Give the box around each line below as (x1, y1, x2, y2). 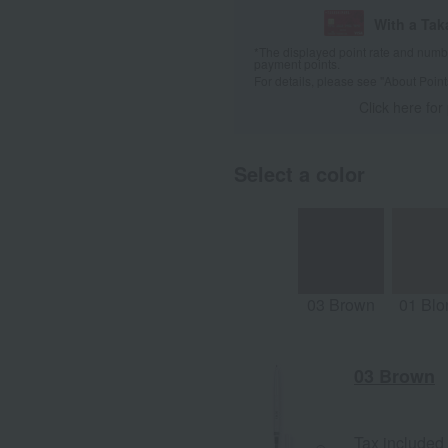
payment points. (254, 55, 340, 73)
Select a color (234, 159, 365, 189)
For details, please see (254, 72, 380, 90)
